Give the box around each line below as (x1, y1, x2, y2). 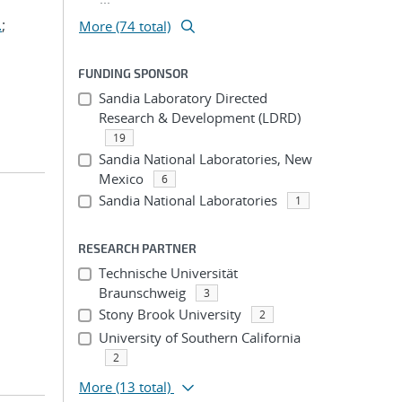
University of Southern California (98, 328, 301, 346)
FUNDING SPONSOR (78, 66, 188, 81)
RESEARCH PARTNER (78, 240, 197, 256)
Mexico (98, 170, 144, 188)
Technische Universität (98, 264, 238, 282)
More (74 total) (79, 17, 170, 35)
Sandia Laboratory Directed (98, 89, 267, 107)
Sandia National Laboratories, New (98, 150, 312, 168)
